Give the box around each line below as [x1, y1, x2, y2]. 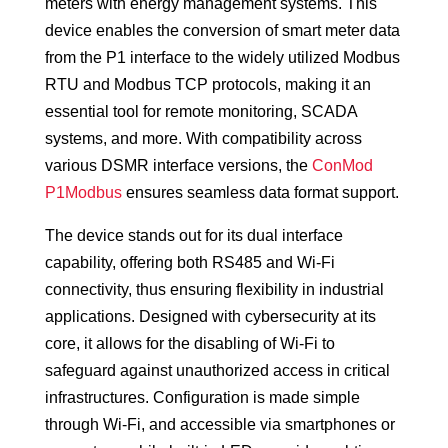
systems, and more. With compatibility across [44, 130, 362, 148]
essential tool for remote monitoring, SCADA [44, 103, 357, 121]
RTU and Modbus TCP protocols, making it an [44, 76, 371, 94]
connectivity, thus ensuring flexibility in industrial [44, 281, 384, 299]
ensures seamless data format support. [121, 184, 399, 202]
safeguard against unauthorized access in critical [44, 362, 390, 380]
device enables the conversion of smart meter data [44, 22, 400, 40]
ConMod [311, 157, 373, 175]
